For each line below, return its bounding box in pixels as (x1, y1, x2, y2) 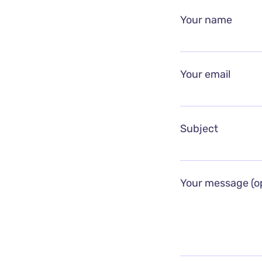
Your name (180, 13, 232, 26)
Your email (180, 68, 230, 81)
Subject (180, 122, 218, 135)
